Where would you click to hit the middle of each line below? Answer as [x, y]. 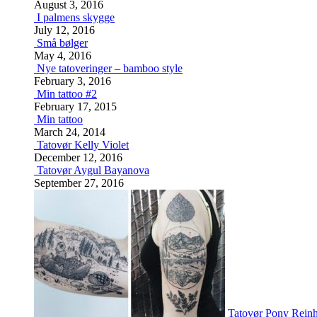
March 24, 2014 [70, 132]
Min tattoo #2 [67, 94]
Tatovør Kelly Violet [83, 145]
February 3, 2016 [73, 81]
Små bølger [62, 43]
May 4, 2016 [63, 56]
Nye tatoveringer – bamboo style [110, 68]
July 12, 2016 [64, 30]
